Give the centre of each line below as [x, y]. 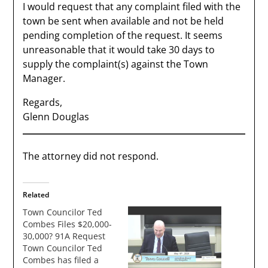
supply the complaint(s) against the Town [116, 64]
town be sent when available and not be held [124, 21]
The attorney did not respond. [91, 156]
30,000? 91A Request [64, 236]
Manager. [44, 78]
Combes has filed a [61, 260]
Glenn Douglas [56, 117]
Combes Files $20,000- [68, 224]
